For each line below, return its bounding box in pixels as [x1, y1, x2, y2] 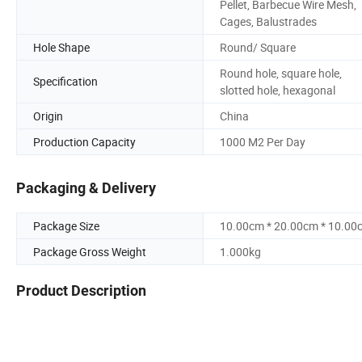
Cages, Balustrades [220, 13, 317, 29]
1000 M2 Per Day [220, 133, 305, 149]
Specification [33, 74, 98, 90]
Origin [33, 107, 63, 124]
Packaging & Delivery [16, 179, 156, 197]
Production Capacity [33, 133, 136, 149]
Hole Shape [33, 39, 90, 55]
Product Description [16, 282, 146, 300]
